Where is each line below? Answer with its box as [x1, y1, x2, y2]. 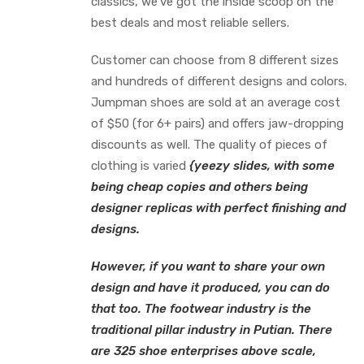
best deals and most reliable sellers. [91, 15, 289, 30]
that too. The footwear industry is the [91, 301, 311, 316]
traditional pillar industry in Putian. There [91, 323, 332, 337]
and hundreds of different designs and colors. [91, 74, 347, 89]
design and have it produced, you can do [91, 280, 330, 295]
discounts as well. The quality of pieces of [91, 137, 327, 152]
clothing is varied [91, 158, 189, 173]
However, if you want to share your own [91, 259, 325, 274]
